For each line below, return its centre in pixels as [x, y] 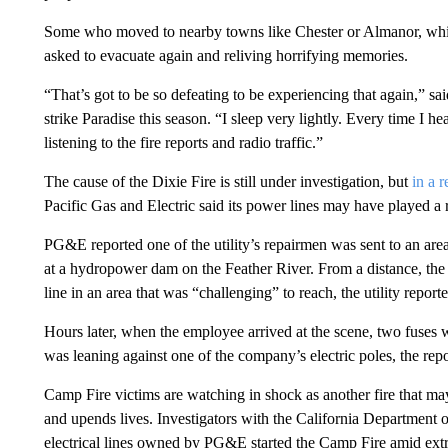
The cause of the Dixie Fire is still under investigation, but [227, 181]
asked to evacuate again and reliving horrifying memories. [225, 55]
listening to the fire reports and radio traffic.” [183, 142]
